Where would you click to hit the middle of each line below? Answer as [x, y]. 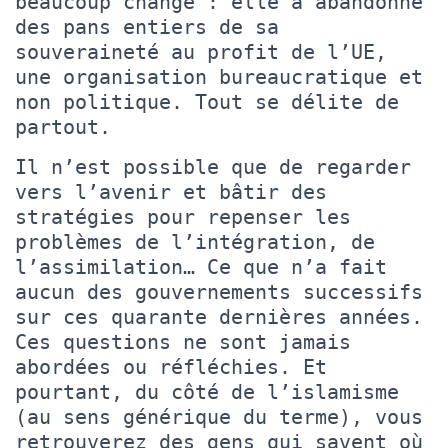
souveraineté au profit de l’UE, [201, 51]
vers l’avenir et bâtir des [171, 191]
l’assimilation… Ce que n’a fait [201, 266]
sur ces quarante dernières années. [219, 316]
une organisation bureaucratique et [219, 76]
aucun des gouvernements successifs [219, 291]
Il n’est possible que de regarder [213, 166]
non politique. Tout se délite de [207, 101]
